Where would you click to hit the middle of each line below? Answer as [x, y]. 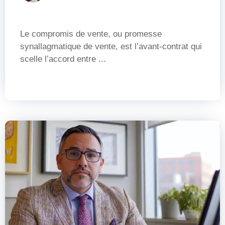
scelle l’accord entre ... [63, 59]
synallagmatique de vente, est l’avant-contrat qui [111, 46]
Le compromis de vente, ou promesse [91, 34]
